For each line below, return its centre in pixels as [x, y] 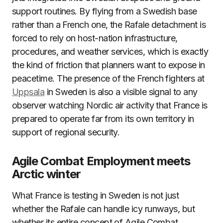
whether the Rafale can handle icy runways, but [104, 209]
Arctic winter [47, 174]
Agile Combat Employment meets [101, 161]
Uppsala [28, 92]
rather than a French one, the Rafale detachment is [109, 25]
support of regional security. [66, 132]
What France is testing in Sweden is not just [96, 195]
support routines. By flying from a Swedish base [105, 11]
